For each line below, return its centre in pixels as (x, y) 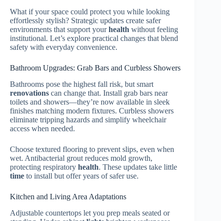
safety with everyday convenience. (64, 47)
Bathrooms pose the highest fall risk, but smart (82, 84)
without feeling (154, 29)
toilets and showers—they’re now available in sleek (90, 102)
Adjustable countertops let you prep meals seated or (90, 213)
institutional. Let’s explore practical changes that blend (94, 38)
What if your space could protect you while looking (90, 12)
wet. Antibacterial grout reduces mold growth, (81, 158)
